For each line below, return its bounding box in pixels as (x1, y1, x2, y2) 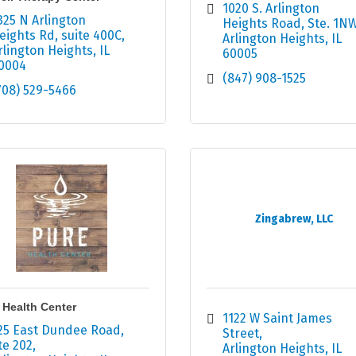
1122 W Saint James (222, 311, 332, 327)
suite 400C (60, 28, 122, 44)
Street (222, 326, 259, 342)
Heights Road (222, 16, 301, 32)
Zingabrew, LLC (255, 212, 334, 226)
